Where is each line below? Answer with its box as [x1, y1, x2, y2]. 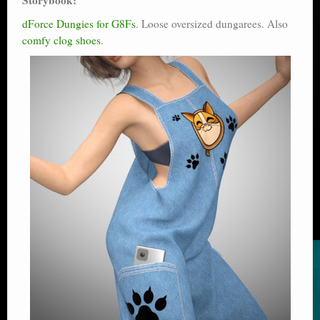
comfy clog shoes [22, 32, 101, 47]
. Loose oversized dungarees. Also [136, 16, 288, 31]
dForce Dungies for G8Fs [22, 16, 136, 31]
